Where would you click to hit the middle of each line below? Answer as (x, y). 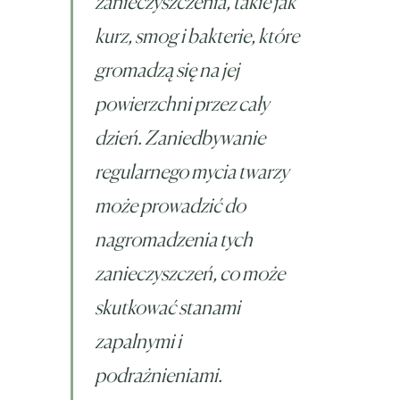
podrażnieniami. (158, 375)
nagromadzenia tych (174, 239)
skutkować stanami (167, 307)
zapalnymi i (138, 341)
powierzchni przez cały (182, 103)
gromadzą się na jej (167, 69)
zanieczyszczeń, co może (190, 273)
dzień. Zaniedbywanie (180, 137)
